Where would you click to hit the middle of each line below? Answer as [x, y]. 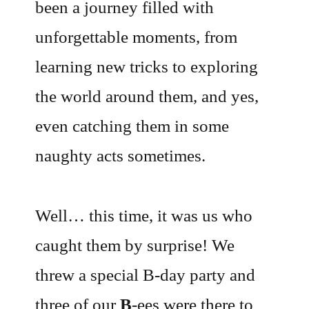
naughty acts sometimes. [121, 156]
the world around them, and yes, [147, 97]
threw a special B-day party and [146, 275]
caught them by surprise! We [135, 245]
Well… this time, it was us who [144, 215]
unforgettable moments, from [137, 37]
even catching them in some [132, 126]
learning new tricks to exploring [147, 67]
